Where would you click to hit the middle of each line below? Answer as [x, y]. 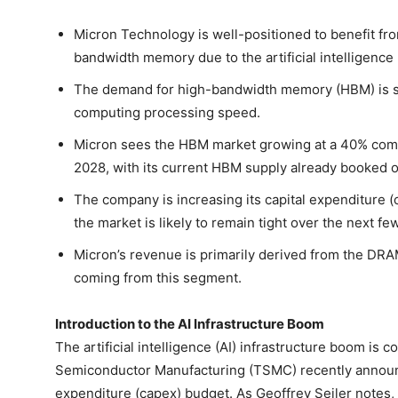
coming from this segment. [158, 278]
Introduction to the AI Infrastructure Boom [190, 324]
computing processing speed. [167, 113]
